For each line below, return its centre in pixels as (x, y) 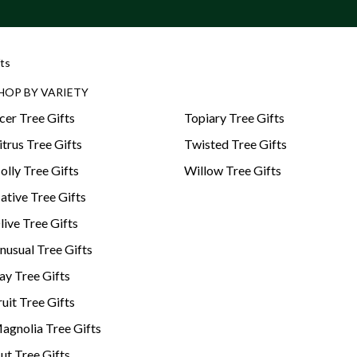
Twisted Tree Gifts (235, 144)
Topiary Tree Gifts (234, 118)
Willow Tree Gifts (233, 171)
